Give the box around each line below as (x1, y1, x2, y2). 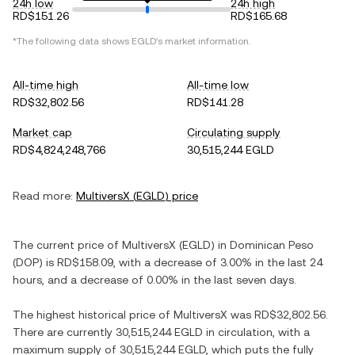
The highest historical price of (13, 308, 174, 321)
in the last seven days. (178, 273, 296, 286)
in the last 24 (252, 256, 323, 269)
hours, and (13, 273, 71, 286)
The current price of (13, 239, 122, 251)
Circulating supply (187, 126, 281, 139)
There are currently (13, 326, 116, 338)
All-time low (187, 78, 249, 91)
